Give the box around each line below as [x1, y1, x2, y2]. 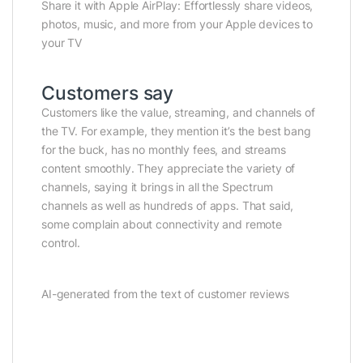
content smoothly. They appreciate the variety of [41, 160, 296, 175]
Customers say [41, 81, 174, 105]
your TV [41, 35, 83, 49]
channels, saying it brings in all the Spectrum [41, 179, 273, 194]
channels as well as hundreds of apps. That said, [41, 198, 294, 212]
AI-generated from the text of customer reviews [41, 286, 289, 301]
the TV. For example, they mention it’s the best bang [41, 123, 311, 138]
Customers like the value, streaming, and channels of [41, 105, 315, 119]
